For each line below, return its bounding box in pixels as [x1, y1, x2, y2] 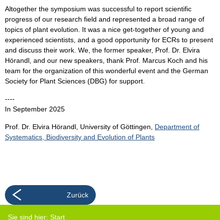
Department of [155, 123, 199, 131]
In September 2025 [5, 105, 65, 113]
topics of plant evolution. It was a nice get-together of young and [5, 26, 204, 34]
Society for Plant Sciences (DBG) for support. [5, 77, 145, 85]
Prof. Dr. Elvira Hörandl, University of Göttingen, [5, 123, 155, 131]
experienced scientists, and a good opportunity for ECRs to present [5, 36, 213, 44]
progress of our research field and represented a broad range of [5, 15, 204, 24]
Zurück [66, 191, 88, 199]
